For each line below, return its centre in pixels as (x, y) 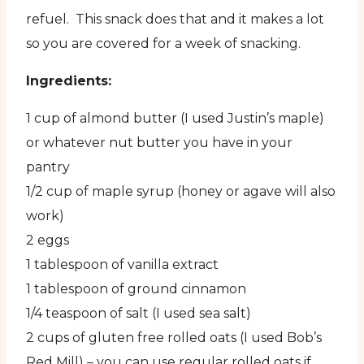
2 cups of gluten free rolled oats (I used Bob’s (174, 338)
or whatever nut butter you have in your (159, 143)
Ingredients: (69, 81)
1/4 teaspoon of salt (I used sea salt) (139, 314)
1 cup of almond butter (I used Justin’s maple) (175, 119)
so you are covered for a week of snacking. (163, 44)
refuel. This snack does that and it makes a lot (175, 19)
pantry (48, 167)
